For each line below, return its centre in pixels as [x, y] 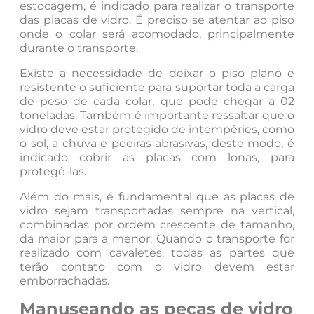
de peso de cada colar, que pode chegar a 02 [157, 101]
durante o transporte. [79, 48]
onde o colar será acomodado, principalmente [157, 34]
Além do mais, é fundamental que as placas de [157, 196]
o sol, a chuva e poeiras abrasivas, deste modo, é [157, 143]
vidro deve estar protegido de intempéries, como [157, 129]
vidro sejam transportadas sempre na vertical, [157, 210]
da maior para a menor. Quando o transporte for [157, 238]
